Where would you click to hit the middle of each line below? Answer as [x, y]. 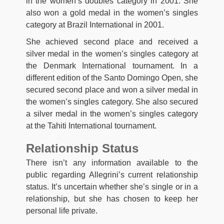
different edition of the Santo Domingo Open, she [112, 77]
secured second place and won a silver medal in [112, 89]
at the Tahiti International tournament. [91, 125]
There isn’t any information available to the [112, 162]
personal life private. [62, 210]
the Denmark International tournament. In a [112, 65]
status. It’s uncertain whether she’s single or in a [112, 186]
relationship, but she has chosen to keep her [112, 198]
